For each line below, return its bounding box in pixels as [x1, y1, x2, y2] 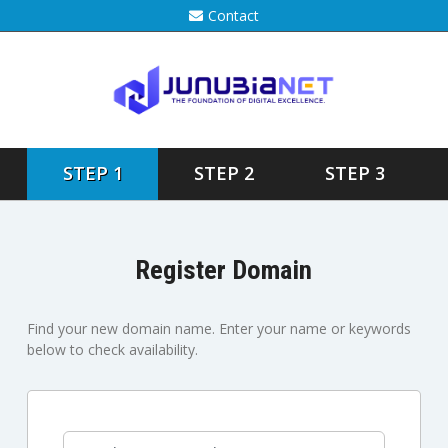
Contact [207, 6, 259, 25]
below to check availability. [26, 340, 198, 360]
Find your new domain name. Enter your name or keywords [26, 319, 411, 339]
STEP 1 [62, 161, 123, 186]
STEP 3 [325, 161, 386, 186]
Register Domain [135, 254, 313, 286]
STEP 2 [193, 161, 254, 186]
